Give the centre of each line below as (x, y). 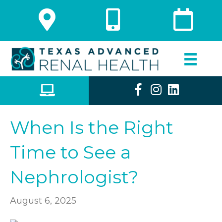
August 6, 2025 (43, 200)
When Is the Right (92, 127)
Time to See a (70, 152)
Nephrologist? (74, 177)
